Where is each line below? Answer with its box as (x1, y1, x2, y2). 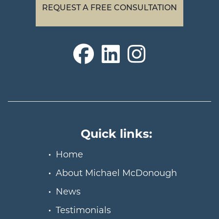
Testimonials (56, 204, 111, 216)
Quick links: (81, 125, 152, 141)
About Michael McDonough (56, 167, 177, 179)
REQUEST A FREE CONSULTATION (42, 2, 177, 13)
